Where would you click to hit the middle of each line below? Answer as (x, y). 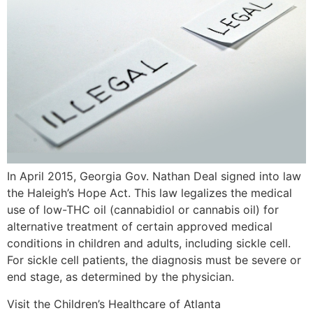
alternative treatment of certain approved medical (140, 227)
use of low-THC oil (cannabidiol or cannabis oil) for (143, 210)
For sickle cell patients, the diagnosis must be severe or (154, 260)
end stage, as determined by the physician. (121, 277)
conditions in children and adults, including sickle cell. (149, 243)
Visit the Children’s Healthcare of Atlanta (114, 304)
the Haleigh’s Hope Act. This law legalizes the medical (150, 193)
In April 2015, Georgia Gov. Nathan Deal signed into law (154, 176)
